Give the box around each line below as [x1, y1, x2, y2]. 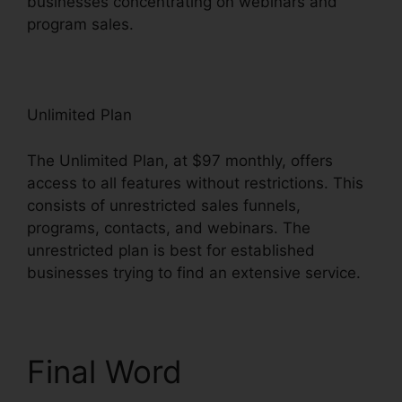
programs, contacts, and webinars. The [27, 218, 310, 237]
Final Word [27, 352, 182, 390]
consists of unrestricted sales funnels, [27, 196, 301, 214]
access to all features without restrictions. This [27, 173, 363, 192]
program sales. [27, 15, 134, 34]
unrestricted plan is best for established [27, 240, 315, 259]
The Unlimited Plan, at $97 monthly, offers [27, 151, 333, 170]
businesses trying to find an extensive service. [27, 263, 361, 282]
